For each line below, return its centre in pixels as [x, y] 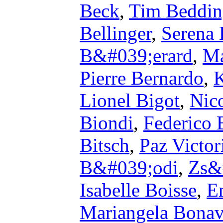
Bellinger [115, 33]
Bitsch [105, 145]
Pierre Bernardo [142, 78]
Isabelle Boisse [138, 190]
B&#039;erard [136, 56]
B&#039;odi [129, 167]
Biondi [107, 123]
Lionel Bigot [130, 100]
